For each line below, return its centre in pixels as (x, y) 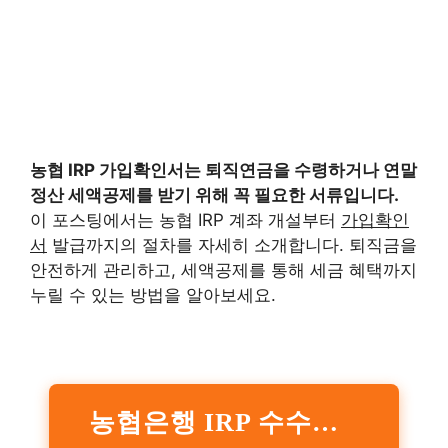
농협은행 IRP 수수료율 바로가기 (324, 422)
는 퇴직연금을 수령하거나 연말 (300, 170)
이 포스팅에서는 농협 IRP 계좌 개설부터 (185, 220)
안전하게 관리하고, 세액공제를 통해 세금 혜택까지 (223, 270)
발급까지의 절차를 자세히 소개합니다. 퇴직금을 (232, 245)
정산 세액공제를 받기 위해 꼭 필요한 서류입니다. (214, 195)
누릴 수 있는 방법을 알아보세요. (153, 295)
